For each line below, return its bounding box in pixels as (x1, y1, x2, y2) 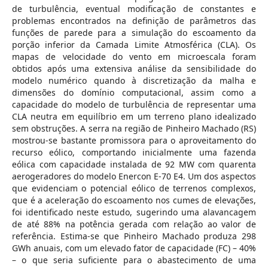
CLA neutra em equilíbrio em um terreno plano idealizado (11, 110, 257, 122)
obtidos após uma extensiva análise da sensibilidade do (11, 62, 257, 74)
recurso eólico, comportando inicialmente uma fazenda (11, 146, 257, 158)
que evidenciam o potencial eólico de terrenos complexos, (11, 182, 257, 194)
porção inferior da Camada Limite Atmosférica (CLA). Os (11, 38, 257, 50)
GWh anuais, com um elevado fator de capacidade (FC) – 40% (11, 242, 257, 254)
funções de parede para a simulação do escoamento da (11, 26, 257, 38)
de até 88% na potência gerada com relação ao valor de (11, 218, 257, 230)
